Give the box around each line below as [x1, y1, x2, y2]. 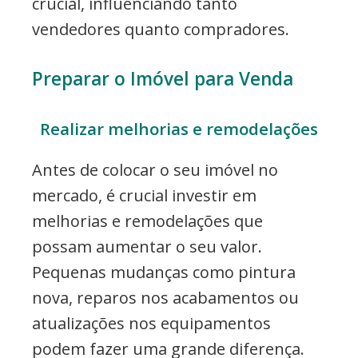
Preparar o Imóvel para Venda [32, 66, 293, 91]
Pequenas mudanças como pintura [32, 261, 296, 283]
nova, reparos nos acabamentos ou [32, 286, 299, 308]
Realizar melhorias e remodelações [40, 117, 318, 140]
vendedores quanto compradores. [32, 18, 289, 40]
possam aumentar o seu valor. [32, 235, 262, 257]
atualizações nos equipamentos [32, 312, 271, 334]
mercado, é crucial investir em [32, 184, 257, 206]
